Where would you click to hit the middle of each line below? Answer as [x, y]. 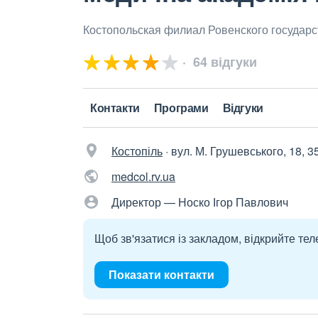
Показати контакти [161, 274]
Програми [181, 108]
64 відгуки [223, 62]
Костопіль [137, 151]
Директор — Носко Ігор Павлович [200, 202]
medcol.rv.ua [143, 176]
